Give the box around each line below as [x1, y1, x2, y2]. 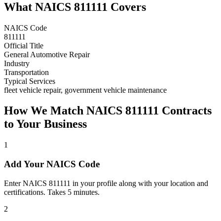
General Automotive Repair [4, 50, 90, 59]
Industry [4, 59, 30, 68]
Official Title [4, 41, 43, 50]
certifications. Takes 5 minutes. [4, 187, 100, 196]
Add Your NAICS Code [4, 159, 100, 170]
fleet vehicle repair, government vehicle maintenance [4, 85, 167, 94]
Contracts [159, 104, 212, 117]
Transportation [4, 68, 49, 76]
